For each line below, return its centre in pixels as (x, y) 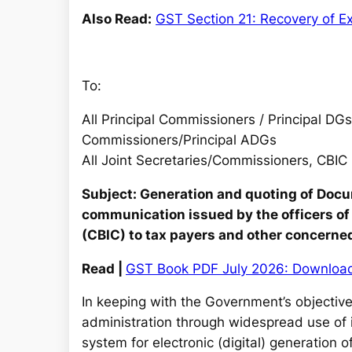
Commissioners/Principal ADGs (179, 140)
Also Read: (117, 18)
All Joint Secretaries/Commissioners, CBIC (214, 161)
